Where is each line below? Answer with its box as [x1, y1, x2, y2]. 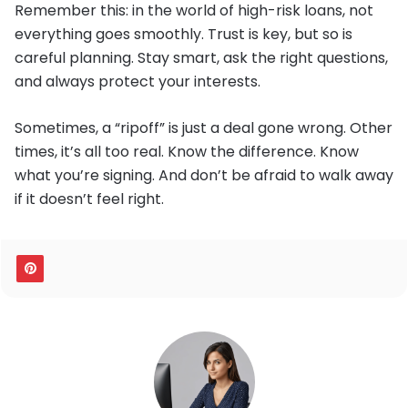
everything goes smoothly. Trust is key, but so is [15, 24, 352, 46]
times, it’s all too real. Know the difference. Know [15, 141, 359, 163]
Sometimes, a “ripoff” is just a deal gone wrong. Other [15, 117, 393, 139]
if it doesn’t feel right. [15, 189, 164, 210]
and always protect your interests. [15, 71, 260, 93]
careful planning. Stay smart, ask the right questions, [15, 47, 388, 69]
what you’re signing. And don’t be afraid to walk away [15, 165, 393, 187]
